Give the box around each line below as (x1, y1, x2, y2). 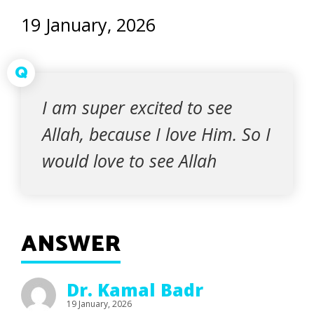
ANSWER (21, 226, 121, 263)
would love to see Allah (42, 149, 217, 172)
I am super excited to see (42, 95, 232, 119)
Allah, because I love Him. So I (42, 122, 271, 146)
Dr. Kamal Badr (67, 278, 203, 301)
